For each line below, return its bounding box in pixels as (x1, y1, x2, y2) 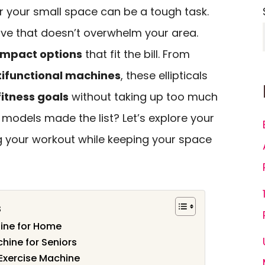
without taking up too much (69, 89, 218, 104)
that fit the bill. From (82, 47, 190, 62)
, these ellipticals (121, 68, 208, 83)
